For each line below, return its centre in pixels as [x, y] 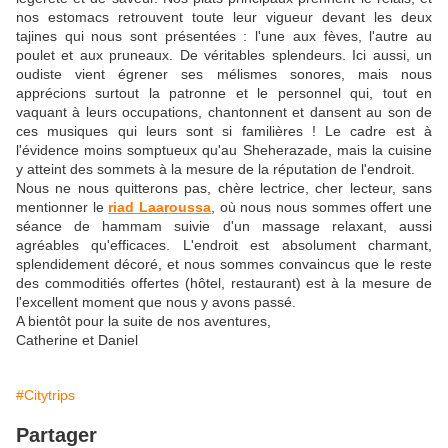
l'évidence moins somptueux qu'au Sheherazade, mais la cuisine [224, 150]
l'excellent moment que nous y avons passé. [156, 302]
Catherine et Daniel [83, 340]
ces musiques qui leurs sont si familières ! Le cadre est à [224, 131]
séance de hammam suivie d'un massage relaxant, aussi [224, 226]
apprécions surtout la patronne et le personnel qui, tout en [224, 93]
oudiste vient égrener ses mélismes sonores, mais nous [224, 74]
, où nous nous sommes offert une [322, 207]
